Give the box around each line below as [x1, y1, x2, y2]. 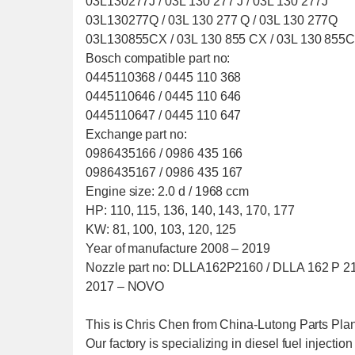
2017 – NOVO [86, 280, 165, 293]
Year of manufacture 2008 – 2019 [86, 242, 270, 255]
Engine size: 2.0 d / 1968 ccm [86, 185, 250, 198]
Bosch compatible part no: [86, 52, 231, 65]
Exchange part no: [86, 128, 187, 141]
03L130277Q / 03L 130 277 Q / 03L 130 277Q [86, 13, 338, 27]
